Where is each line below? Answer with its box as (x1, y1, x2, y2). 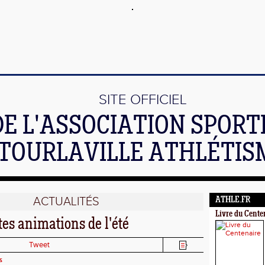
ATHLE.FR (215, 196, 250, 205)
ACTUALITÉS (33, 195, 99, 209)
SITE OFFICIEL (99, 92, 187, 108)
